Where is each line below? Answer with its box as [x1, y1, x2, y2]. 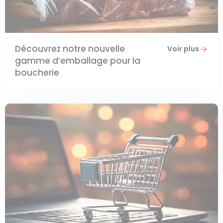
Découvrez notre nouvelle [15, 43, 125, 55]
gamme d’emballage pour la [15, 55, 140, 67]
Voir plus [167, 44, 199, 54]
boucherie [15, 67, 59, 79]
